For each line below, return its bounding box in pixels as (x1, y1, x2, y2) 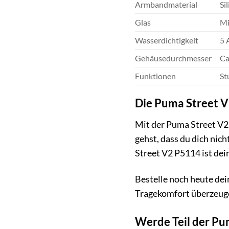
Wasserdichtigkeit (134, 35, 198, 45)
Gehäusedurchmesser (134, 53, 212, 63)
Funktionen (134, 71, 176, 81)
